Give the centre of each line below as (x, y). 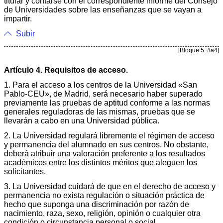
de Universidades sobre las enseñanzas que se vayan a (103, 9)
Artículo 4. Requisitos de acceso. (66, 70)
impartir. (18, 18)
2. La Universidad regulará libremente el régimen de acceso (109, 135)
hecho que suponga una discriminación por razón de (97, 204)
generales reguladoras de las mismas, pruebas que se (100, 111)
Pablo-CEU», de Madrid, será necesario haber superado (103, 94)
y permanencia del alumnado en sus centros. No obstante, (106, 144)
